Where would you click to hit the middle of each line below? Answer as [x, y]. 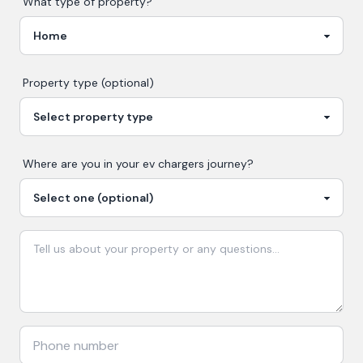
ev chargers [173, 164]
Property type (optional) [88, 83]
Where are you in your [83, 164]
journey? [229, 164]
